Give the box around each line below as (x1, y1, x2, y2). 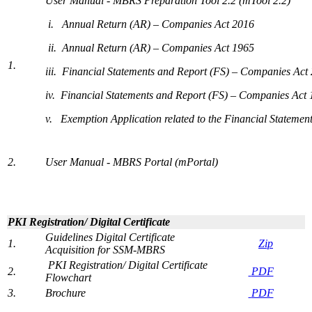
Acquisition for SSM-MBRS (45, 244, 165, 256)
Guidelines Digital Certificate (45, 231, 175, 244)
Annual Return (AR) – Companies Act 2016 (62, 18, 254, 31)
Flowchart (45, 272, 91, 284)
